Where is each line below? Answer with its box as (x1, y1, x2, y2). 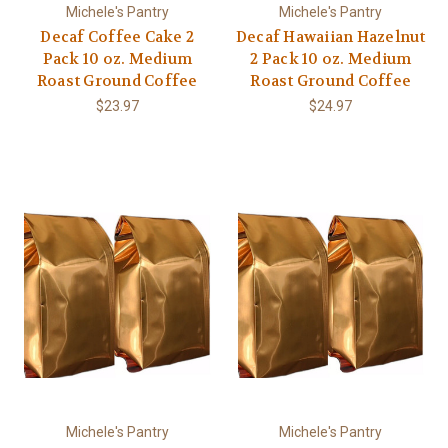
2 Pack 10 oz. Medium (250, 49, 412, 70)
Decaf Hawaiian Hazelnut (235, 27, 426, 48)
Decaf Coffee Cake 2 (40, 27, 195, 48)
